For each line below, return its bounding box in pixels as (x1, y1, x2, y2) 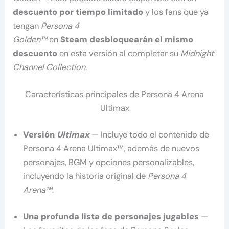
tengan (13, 20, 41, 32)
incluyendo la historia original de (23, 171, 148, 182)
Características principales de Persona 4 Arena (25, 89, 204, 100)
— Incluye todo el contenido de (89, 129, 210, 141)
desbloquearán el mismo (89, 34, 194, 45)
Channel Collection (13, 62, 86, 73)
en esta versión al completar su (57, 48, 181, 59)
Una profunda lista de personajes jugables (23, 211, 199, 222)
